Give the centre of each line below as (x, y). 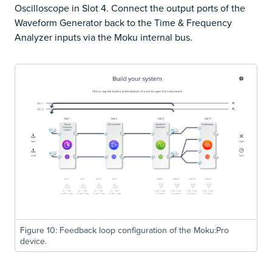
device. (33, 241)
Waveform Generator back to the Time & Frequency (123, 22)
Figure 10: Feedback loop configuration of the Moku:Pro (124, 230)
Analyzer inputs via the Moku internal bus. (104, 37)
